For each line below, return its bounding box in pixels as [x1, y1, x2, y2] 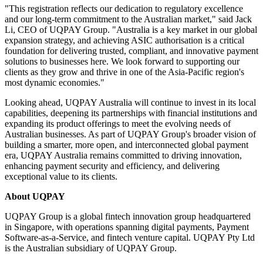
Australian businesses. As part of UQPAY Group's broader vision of [5, 129, 256, 139]
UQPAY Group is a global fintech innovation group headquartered [5, 211, 251, 221]
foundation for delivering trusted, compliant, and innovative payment [5, 45, 258, 56]
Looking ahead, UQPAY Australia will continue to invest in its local [5, 97, 256, 107]
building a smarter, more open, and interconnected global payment [5, 139, 248, 150]
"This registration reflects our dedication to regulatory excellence [5, 3, 243, 14]
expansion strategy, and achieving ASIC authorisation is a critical [5, 35, 244, 45]
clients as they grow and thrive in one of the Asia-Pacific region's [5, 66, 244, 77]
